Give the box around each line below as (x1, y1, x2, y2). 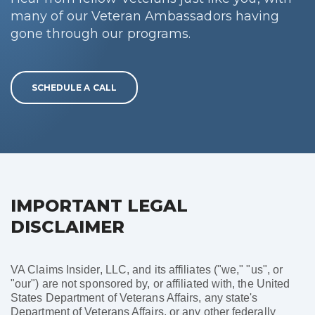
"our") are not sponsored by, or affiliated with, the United (11, 278, 290, 290)
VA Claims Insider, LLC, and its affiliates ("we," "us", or (11, 264, 283, 276)
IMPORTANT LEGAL (11, 195, 188, 217)
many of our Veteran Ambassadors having (11, 8, 280, 24)
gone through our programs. (11, 25, 191, 41)
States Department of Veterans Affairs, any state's (11, 292, 258, 304)
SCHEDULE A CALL (31, 82, 117, 93)
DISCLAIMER (11, 217, 124, 238)
